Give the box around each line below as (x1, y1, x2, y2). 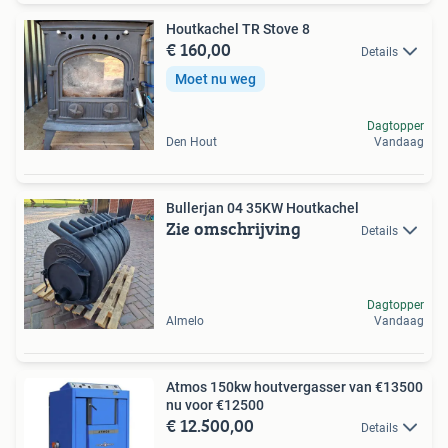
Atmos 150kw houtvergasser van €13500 (166, 378, 423, 395)
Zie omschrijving (166, 214, 301, 242)
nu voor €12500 (166, 396, 264, 413)
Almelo (166, 313, 204, 328)
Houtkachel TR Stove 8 (166, 20, 310, 37)
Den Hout (166, 134, 217, 149)
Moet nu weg (175, 71, 256, 88)
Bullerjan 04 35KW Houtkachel (166, 199, 359, 216)
